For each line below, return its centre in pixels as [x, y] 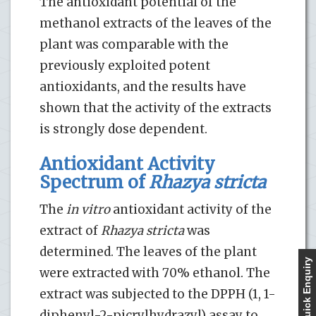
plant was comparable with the [134, 44]
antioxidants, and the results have [143, 86]
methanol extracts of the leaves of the [156, 23]
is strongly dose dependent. [123, 129]
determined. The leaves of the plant [148, 251]
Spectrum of [94, 182]
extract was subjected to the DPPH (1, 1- [158, 294]
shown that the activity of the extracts [156, 108]
